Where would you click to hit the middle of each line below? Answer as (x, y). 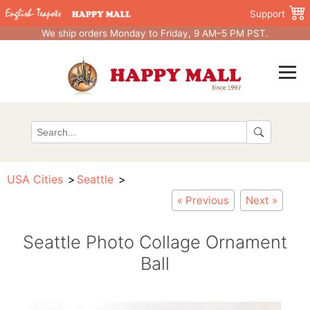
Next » (262, 200)
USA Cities (35, 179)
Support (267, 14)
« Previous (203, 200)
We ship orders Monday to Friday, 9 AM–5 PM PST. (155, 33)
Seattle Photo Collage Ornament (155, 242)
